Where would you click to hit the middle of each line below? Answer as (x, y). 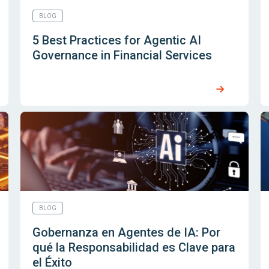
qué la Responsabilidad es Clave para (134, 247)
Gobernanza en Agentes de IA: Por (126, 232)
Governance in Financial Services (122, 55)
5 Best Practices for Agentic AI (116, 40)
